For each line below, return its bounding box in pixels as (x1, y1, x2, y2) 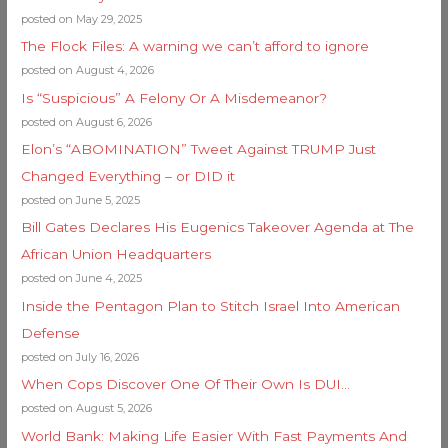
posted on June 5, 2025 (21, 192, 141, 207)
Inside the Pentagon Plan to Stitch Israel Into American (21, 297, 401, 314)
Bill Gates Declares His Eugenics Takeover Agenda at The (21, 219, 415, 236)
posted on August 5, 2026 (21, 401, 153, 416)
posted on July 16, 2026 (21, 349, 140, 364)
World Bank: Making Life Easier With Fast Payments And (21, 427, 408, 444)
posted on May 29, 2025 (21, 11, 143, 26)
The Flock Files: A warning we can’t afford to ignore (21, 38, 370, 55)
